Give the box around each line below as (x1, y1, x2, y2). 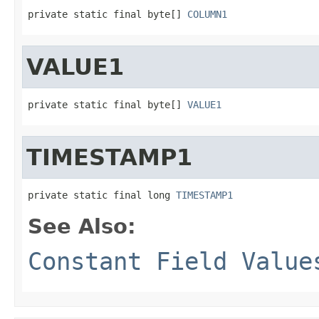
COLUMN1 (187, 8, 227, 20)
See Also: (28, 214, 136, 239)
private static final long (28, 189, 176, 201)
